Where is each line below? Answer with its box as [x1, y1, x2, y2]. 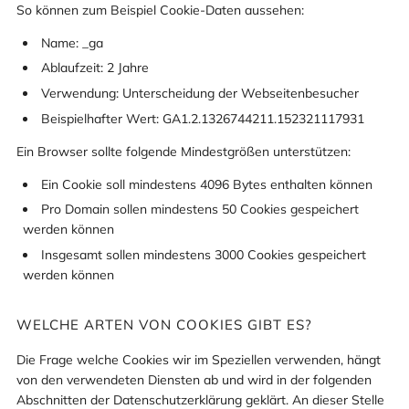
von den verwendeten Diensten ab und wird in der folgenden [16, 371, 372, 388]
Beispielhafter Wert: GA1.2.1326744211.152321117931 [41, 110, 364, 127]
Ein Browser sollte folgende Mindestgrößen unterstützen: [16, 142, 351, 160]
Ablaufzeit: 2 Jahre [41, 59, 149, 77]
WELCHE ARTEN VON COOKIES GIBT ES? [16, 315, 312, 333]
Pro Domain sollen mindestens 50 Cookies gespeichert [41, 201, 359, 218]
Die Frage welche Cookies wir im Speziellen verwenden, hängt [16, 351, 381, 368]
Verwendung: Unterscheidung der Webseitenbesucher [41, 84, 359, 101]
